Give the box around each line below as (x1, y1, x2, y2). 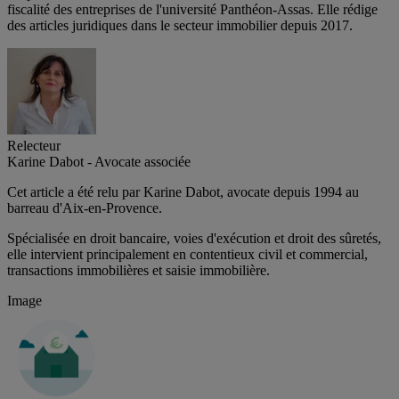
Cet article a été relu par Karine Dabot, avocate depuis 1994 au (7, 183, 359, 199)
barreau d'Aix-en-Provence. (7, 199, 162, 216)
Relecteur (7, 137, 61, 153)
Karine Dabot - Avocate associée (7, 153, 191, 169)
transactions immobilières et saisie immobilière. (7, 262, 270, 278)
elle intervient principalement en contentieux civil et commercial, (7, 246, 368, 262)
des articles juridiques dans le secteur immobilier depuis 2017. (7, 17, 356, 33)
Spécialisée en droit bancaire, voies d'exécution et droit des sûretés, (7, 230, 381, 246)
